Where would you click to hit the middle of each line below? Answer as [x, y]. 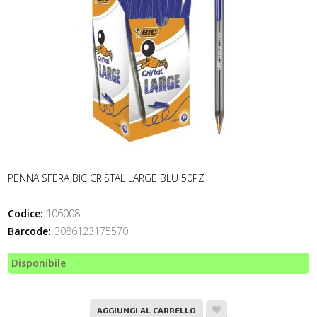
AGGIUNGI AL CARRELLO [146, 310]
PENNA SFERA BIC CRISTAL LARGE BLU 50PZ [106, 178]
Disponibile [39, 263]
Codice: [25, 214]
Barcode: [29, 231]
